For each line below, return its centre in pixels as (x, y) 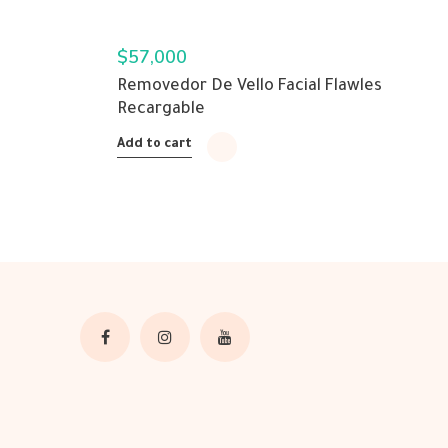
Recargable (161, 110)
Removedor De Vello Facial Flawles (249, 87)
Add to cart (154, 145)
